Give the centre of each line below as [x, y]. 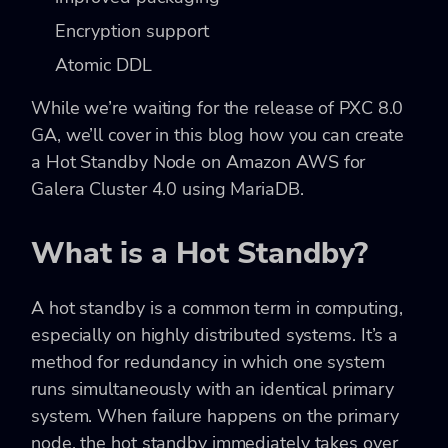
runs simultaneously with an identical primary [212, 388]
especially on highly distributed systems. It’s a [215, 334]
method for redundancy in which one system [208, 361]
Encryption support [132, 30]
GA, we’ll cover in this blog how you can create [218, 134]
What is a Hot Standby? [199, 253]
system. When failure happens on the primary [215, 415]
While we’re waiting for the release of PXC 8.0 [217, 107]
